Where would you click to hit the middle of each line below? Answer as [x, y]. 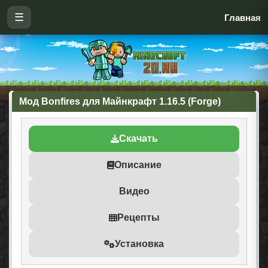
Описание [138, 165]
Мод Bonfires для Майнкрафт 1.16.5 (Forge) [120, 101]
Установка [139, 244]
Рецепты [138, 217]
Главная [243, 17]
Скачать [138, 138]
